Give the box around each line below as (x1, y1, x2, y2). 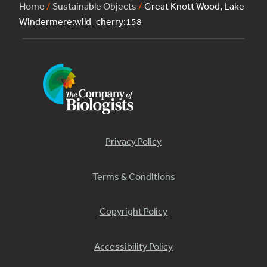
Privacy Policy (105, 135, 162, 148)
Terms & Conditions (92, 170, 175, 182)
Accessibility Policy (94, 240, 173, 252)
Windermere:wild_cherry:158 (19, 15, 142, 28)
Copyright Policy (100, 205, 167, 218)
